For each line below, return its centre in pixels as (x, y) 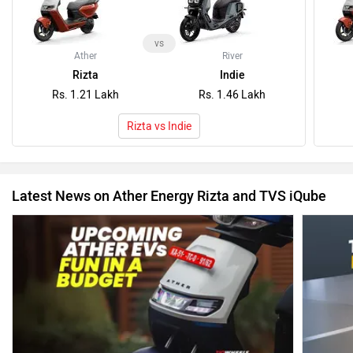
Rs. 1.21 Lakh (85, 95)
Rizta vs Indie (159, 126)
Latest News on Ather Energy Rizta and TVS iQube (169, 196)
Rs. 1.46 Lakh (232, 95)
